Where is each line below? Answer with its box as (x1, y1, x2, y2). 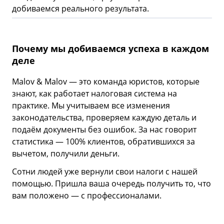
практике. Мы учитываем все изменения (12, 100, 170, 111)
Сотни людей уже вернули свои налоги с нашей (12, 166, 197, 177)
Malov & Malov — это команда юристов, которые (12, 76, 199, 87)
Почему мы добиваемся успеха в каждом (12, 42, 209, 55)
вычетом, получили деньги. (12, 148, 119, 159)
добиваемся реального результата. (12, 3, 149, 14)
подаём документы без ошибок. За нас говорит (12, 124, 196, 135)
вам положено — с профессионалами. (12, 190, 161, 201)
